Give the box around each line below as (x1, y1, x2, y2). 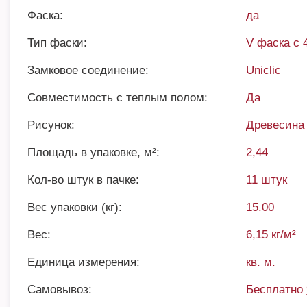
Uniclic (246, 64, 282, 77)
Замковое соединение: (27, 64, 149, 77)
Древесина (246, 119, 305, 132)
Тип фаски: (27, 36, 87, 49)
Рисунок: (27, 119, 75, 132)
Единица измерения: (27, 256, 140, 269)
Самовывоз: (27, 283, 92, 296)
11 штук (246, 173, 288, 186)
